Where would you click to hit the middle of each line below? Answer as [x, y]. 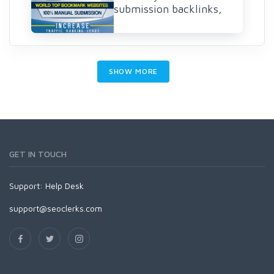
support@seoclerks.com [56, 208]
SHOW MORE [133, 71]
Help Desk [65, 186]
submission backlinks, [168, 9]
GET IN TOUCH [38, 154]
